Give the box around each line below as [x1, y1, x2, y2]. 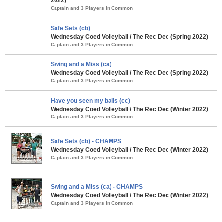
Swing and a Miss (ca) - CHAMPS [51, 183, 143, 190]
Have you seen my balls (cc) [51, 97, 130, 104]
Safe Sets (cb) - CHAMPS [51, 138, 121, 145]
